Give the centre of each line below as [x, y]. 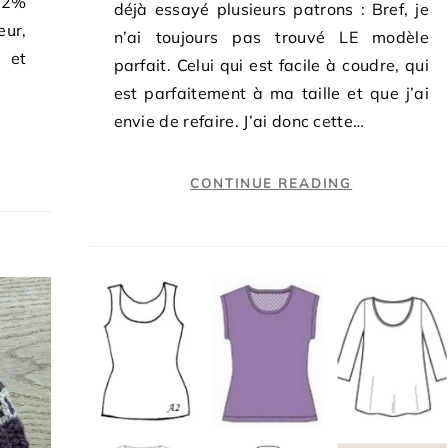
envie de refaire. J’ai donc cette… [239, 120]
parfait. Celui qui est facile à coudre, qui [271, 64]
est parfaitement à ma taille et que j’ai [271, 92]
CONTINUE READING [271, 182]
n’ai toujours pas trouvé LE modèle [271, 36]
